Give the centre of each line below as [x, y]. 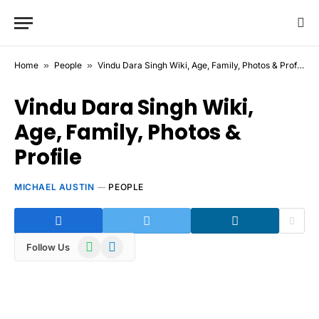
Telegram [121, 242]
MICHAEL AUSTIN [54, 187]
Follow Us [48, 247]
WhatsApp [102, 242]
